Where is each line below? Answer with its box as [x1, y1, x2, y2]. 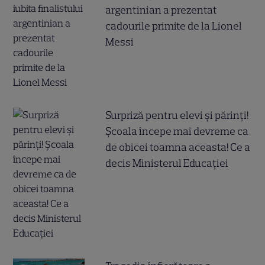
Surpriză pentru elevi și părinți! [105, 109, 249, 122]
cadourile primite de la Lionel [105, 20, 243, 33]
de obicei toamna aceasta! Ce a [105, 141, 251, 154]
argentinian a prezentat [105, 4, 218, 17]
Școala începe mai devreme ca [105, 125, 249, 138]
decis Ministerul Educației [105, 157, 229, 170]
